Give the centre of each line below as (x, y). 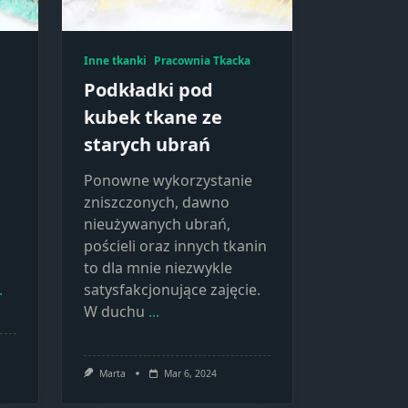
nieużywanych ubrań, (157, 224)
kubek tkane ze (153, 117)
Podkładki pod (148, 90)
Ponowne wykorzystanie (168, 180)
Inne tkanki (115, 61)
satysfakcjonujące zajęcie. (172, 290)
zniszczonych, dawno (157, 202)
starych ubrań (147, 144)
